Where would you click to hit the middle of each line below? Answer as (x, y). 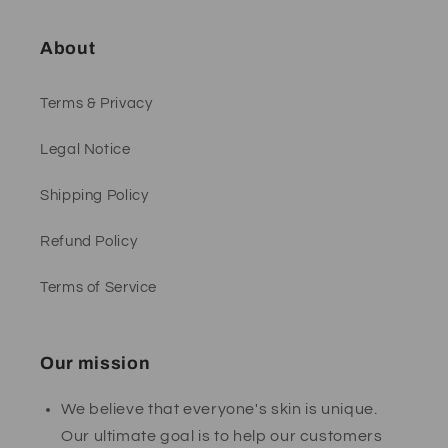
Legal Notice (85, 150)
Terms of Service (99, 288)
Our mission (95, 363)
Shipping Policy (94, 196)
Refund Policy (89, 242)
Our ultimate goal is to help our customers (222, 435)
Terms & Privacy (96, 104)
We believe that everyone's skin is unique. (219, 408)
